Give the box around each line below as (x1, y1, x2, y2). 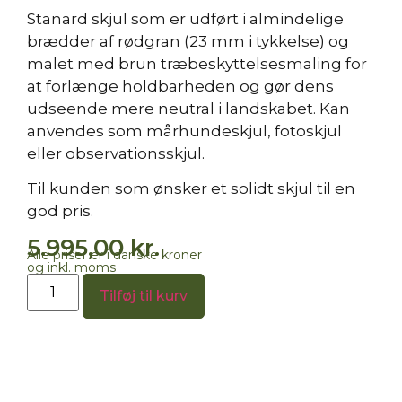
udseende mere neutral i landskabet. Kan (27, 100, 350, 118)
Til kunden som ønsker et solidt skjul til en (27, 179, 355, 198)
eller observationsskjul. (27, 144, 205, 162)
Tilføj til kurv (100, 286, 188, 304)
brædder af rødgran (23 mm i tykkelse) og (27, 32, 349, 50)
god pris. (27, 202, 93, 221)
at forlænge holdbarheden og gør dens (27, 77, 334, 95)
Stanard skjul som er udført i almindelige (27, 10, 344, 28)
